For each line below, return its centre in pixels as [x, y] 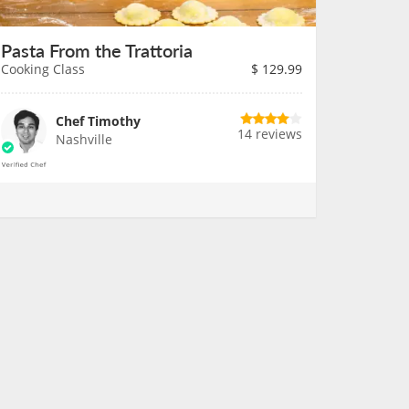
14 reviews [270, 134]
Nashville [84, 139]
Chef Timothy [98, 121]
